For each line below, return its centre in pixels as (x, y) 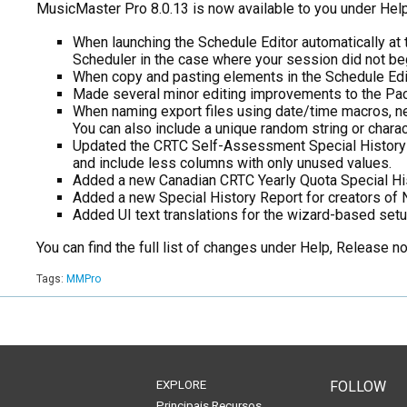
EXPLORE (181, 385)
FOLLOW (357, 387)
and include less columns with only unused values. (232, 164)
